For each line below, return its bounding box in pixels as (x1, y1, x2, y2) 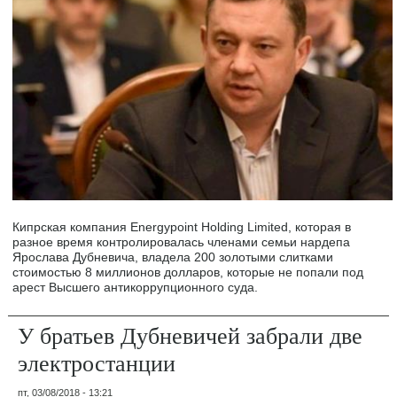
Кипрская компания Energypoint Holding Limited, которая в (12, 219, 352, 234)
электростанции (18, 346, 176, 378)
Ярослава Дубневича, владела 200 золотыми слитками (12, 249, 334, 264)
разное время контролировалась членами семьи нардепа (12, 234, 351, 249)
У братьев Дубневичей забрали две (18, 319, 363, 350)
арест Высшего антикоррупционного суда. (12, 279, 259, 294)
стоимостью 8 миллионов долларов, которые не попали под (12, 264, 364, 279)
